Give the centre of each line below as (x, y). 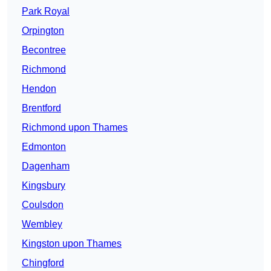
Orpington (43, 31)
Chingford (43, 263)
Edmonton (44, 147)
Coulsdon (43, 205)
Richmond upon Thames (75, 128)
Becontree (44, 50)
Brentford (41, 108)
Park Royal (46, 11)
